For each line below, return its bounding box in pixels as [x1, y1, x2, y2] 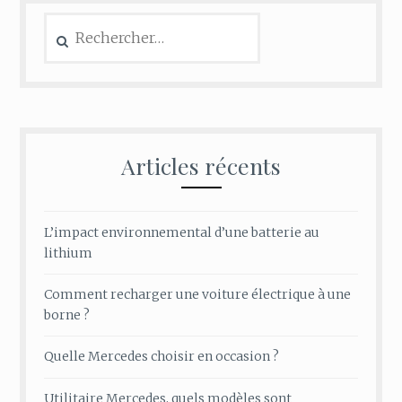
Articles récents [121, 151, 281, 181]
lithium [44, 244, 93, 261]
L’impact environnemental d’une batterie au [44, 223, 320, 240]
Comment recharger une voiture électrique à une [44, 286, 352, 302]
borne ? [44, 307, 91, 323]
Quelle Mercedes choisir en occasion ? [44, 348, 280, 365]
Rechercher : [43, 13, 120, 31]
